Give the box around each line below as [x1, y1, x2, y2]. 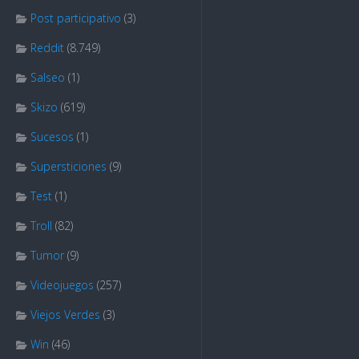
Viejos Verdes [30, 307, 100, 322]
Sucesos [30, 129, 74, 144]
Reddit [30, 40, 64, 55]
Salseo [30, 70, 65, 85]
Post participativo [30, 10, 121, 26]
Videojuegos [30, 277, 94, 292]
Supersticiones [30, 159, 107, 174]
